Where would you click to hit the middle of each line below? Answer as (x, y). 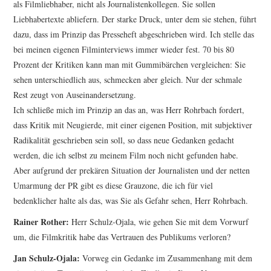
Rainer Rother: (41, 222)
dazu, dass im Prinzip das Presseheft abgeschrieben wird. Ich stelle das (134, 34)
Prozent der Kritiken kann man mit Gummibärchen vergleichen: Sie (130, 65)
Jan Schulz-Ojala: (47, 258)
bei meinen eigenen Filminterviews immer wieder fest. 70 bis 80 (124, 50)
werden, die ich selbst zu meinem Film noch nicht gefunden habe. (126, 155)
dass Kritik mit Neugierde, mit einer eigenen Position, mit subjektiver (133, 125)
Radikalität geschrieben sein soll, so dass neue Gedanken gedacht (124, 140)
